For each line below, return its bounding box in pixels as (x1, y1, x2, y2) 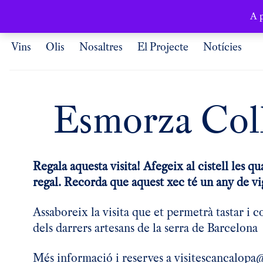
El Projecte (137, 40, 188, 54)
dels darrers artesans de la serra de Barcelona (33, 220, 258, 236)
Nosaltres (79, 40, 123, 54)
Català (11, 6, 36, 16)
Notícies (203, 40, 242, 54)
